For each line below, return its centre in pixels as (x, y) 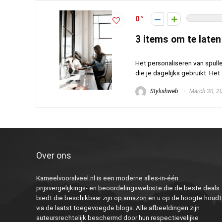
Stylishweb (164, 91)
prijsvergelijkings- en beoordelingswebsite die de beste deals (128, 188)
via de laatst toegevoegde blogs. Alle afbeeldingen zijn (118, 208)
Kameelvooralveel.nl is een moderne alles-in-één (107, 178)
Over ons (54, 155)
